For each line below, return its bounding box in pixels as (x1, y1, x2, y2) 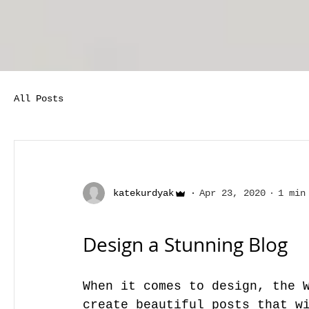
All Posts (14, 93, 63, 104)
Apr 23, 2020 (199, 187, 266, 199)
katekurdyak (113, 187, 174, 199)
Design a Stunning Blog (83, 232, 288, 257)
